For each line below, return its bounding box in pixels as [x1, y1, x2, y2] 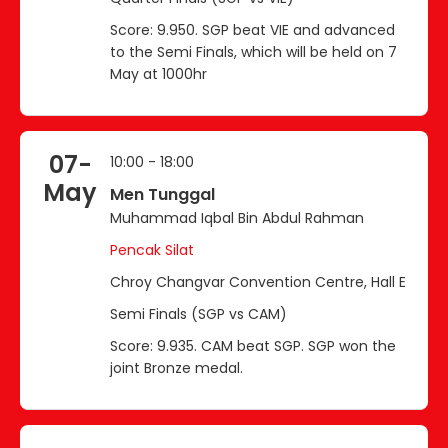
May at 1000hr [110, 63, 207, 84]
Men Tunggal [110, 182, 215, 206]
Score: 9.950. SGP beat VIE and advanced [110, 19, 395, 40]
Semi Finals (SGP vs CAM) [110, 303, 287, 324]
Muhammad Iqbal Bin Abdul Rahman [110, 207, 364, 228]
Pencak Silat [110, 239, 194, 260]
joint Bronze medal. [110, 357, 243, 378]
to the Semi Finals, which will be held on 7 [110, 41, 397, 62]
